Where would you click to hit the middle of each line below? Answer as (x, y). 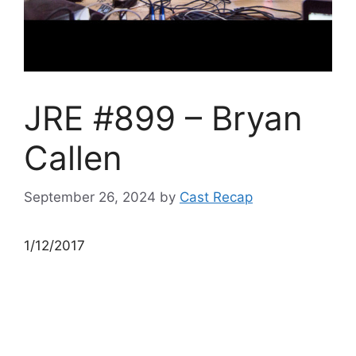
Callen (73, 158)
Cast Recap (216, 197)
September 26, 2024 (90, 197)
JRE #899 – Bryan (163, 118)
